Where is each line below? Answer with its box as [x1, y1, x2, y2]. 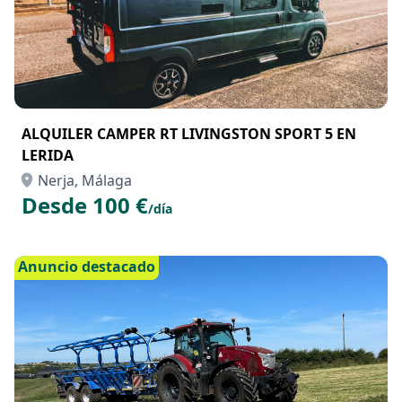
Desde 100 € [22, 190, 148, 220]
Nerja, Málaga [38, 170, 132, 190]
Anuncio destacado [18, 257, 155, 276]
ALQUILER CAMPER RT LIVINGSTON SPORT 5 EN [22, 124, 356, 144]
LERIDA [22, 145, 74, 165]
